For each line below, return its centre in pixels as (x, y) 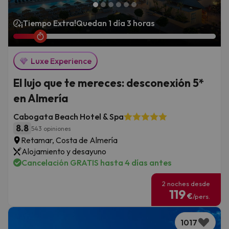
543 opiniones (51, 128)
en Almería (41, 98)
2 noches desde (186, 184)
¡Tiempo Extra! (49, 23)
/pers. (201, 197)
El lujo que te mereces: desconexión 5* (109, 83)
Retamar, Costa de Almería (69, 140)
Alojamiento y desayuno (64, 152)
